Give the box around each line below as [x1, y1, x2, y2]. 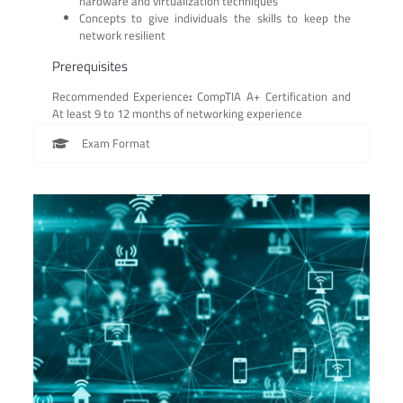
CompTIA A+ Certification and [197, 86, 352, 105]
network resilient [78, 25, 166, 44]
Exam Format [81, 133, 150, 152]
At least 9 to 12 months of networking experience [51, 103, 302, 122]
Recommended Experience [51, 86, 190, 105]
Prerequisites [51, 55, 128, 76]
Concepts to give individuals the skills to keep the [78, 8, 352, 27]
